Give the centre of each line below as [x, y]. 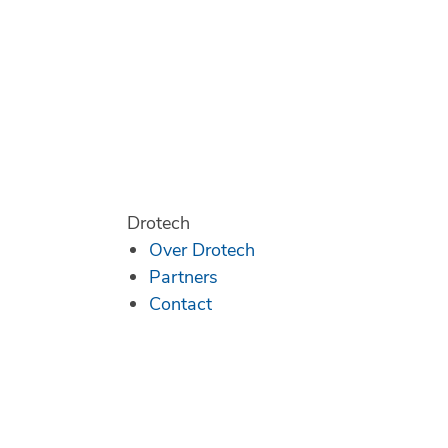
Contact [180, 303]
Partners [183, 276]
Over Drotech [202, 249]
